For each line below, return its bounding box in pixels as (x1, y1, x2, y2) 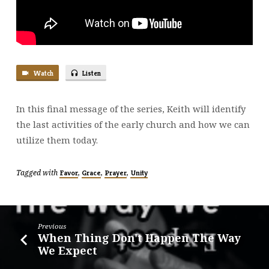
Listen (80, 68, 101, 77)
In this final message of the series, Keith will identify (16, 103, 246, 115)
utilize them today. (16, 134, 98, 147)
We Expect (38, 243, 98, 258)
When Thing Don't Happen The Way (38, 230, 241, 245)
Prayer (104, 168, 127, 178)
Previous (38, 222, 67, 231)
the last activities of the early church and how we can (16, 118, 250, 131)
